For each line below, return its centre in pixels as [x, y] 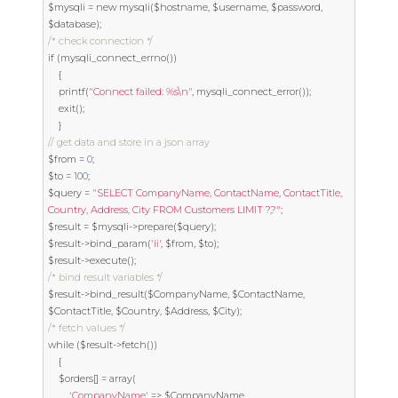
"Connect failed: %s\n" [140, 92]
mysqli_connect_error [246, 92]
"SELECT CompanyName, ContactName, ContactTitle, [217, 193]
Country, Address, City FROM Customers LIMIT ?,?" [164, 210]
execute [108, 260]
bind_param [119, 243]
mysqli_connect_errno [113, 58]
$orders [76, 378]
